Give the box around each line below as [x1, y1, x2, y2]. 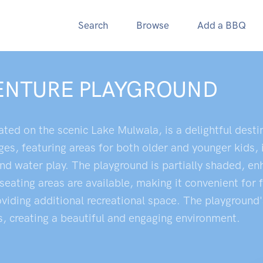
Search [78, 19, 108, 31]
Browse [136, 19, 169, 31]
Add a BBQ [197, 19, 246, 31]
